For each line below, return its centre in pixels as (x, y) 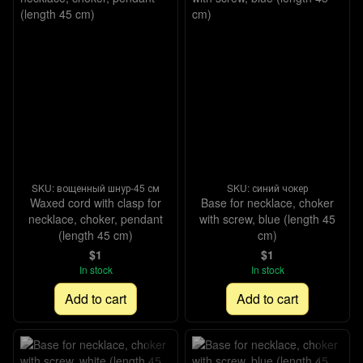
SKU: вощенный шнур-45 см (96, 188)
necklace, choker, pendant (96, 219)
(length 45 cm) (96, 235)
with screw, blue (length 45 (267, 219)
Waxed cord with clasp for (96, 203)
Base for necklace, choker (267, 203)
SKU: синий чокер (267, 188)
